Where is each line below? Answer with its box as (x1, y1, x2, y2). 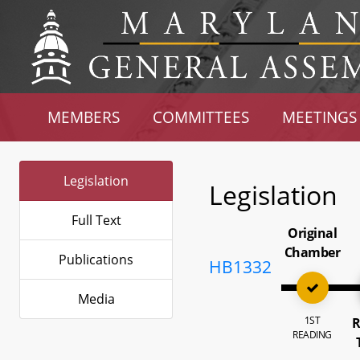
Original (288, 224, 337, 242)
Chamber (284, 243, 341, 261)
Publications (59, 251, 133, 268)
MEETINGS (281, 107, 357, 127)
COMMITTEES (153, 107, 250, 127)
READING (292, 328, 332, 342)
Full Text (71, 211, 121, 229)
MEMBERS (47, 107, 121, 127)
